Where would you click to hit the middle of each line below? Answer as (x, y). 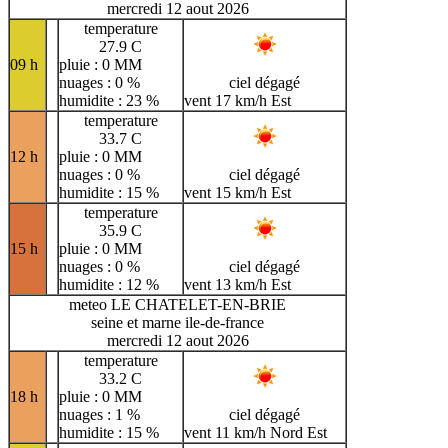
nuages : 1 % (99, 414)
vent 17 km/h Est (237, 100)
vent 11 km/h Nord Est (255, 432)
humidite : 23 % (109, 100)
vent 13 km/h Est (237, 284)
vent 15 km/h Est (237, 192)
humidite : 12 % (109, 284)
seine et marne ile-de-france (177, 322)
